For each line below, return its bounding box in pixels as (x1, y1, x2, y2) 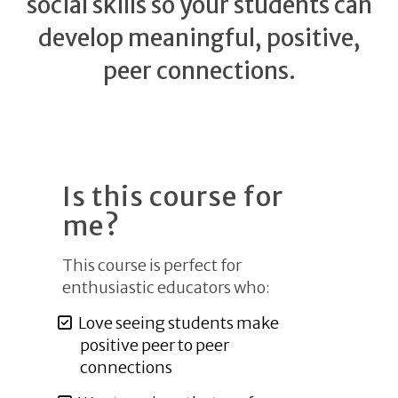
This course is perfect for (62, 255, 242, 275)
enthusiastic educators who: (62, 277, 270, 298)
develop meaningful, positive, (37, 23, 361, 52)
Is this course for (62, 179, 283, 213)
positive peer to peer (80, 335, 229, 355)
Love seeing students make (77, 313, 279, 333)
